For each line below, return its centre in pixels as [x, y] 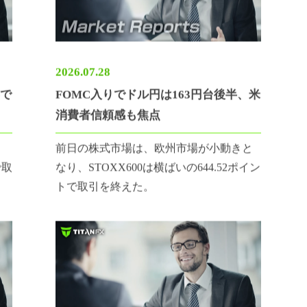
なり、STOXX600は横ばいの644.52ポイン [158, 176]
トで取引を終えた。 [105, 195]
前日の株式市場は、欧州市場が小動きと [155, 157]
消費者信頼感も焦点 [108, 124]
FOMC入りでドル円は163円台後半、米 [158, 103]
